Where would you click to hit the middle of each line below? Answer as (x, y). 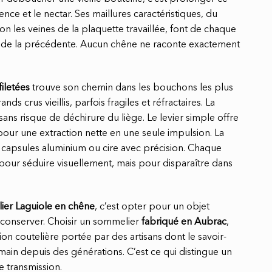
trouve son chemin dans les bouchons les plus (131, 88)
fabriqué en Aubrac (184, 222)
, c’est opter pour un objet (152, 207)
